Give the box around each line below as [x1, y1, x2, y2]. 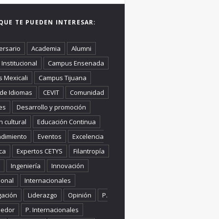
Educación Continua [37, 117, 96, 126]
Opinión [67, 190, 91, 199]
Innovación [51, 161, 84, 170]
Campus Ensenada [47, 58, 104, 67]
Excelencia [72, 131, 104, 141]
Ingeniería [10, 161, 41, 170]
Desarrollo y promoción [16, 102, 86, 111]
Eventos [37, 131, 62, 141]
